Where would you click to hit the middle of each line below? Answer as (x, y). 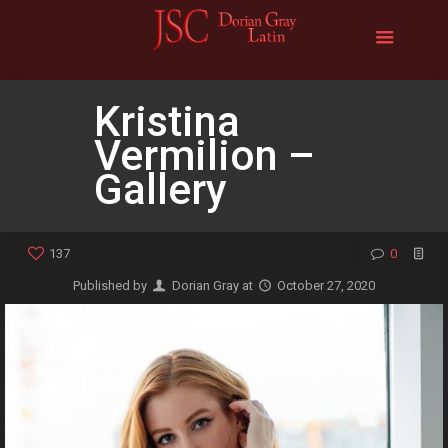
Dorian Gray (205, 285)
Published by (112, 285)
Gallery (160, 189)
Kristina (167, 121)
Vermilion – (204, 155)
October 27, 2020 (325, 285)
